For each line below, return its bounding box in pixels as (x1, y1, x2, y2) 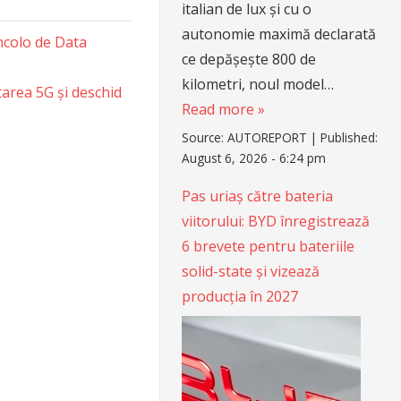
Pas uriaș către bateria (182, 186, 334, 207)
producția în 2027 (182, 286, 299, 307)
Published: (320, 129, 379, 147)
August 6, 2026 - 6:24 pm (182, 149, 327, 167)
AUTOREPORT (227, 129, 308, 147)
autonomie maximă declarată (182, 23, 377, 44)
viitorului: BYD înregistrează (182, 211, 371, 232)
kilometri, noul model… (182, 73, 335, 94)
